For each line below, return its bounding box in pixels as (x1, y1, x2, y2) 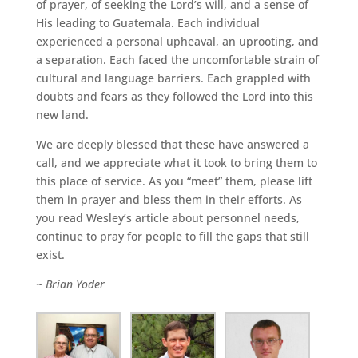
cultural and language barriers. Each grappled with (35, 70, 311, 86)
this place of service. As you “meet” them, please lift (35, 173, 312, 189)
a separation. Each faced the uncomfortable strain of (35, 52, 319, 67)
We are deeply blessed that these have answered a (35, 137, 309, 152)
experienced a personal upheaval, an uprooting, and (35, 34, 319, 49)
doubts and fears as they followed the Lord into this (35, 89, 313, 104)
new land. (35, 107, 89, 122)
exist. (35, 247, 65, 262)
